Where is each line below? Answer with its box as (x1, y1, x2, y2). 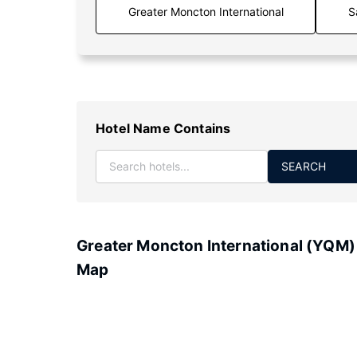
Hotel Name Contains (96, 120, 231, 136)
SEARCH (281, 159, 327, 173)
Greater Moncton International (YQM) (76, 237, 355, 255)
